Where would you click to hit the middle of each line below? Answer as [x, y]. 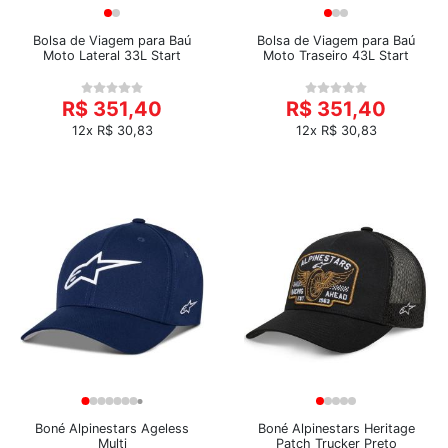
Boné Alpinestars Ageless [112, 428]
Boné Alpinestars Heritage [336, 428]
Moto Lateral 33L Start [112, 55]
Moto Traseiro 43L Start [336, 55]
